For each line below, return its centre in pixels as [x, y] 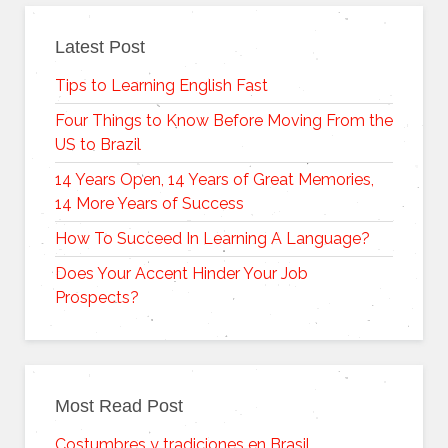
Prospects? [97, 297]
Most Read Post [119, 406]
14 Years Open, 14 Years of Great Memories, [214, 179]
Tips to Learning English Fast [161, 85]
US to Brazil [98, 144]
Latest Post [100, 47]
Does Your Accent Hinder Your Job [181, 273]
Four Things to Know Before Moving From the [224, 120]
